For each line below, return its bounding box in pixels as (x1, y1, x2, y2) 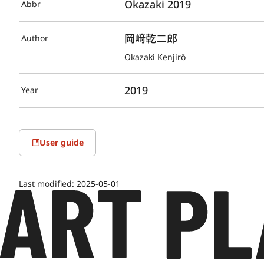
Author (21, 32, 48, 44)
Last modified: (19, 177, 77, 189)
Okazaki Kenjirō (124, 51, 186, 62)
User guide (39, 136, 84, 148)
